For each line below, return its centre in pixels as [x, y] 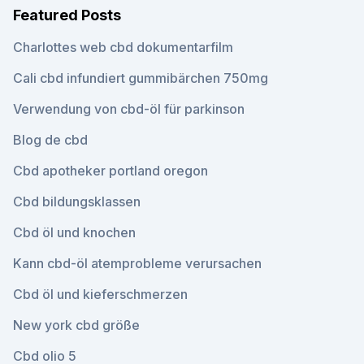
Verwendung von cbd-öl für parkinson [129, 109]
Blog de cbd [50, 140]
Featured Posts [67, 15]
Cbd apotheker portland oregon [110, 171]
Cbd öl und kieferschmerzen [100, 294]
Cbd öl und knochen [74, 232]
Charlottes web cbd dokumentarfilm [123, 47]
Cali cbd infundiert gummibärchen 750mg [141, 78]
